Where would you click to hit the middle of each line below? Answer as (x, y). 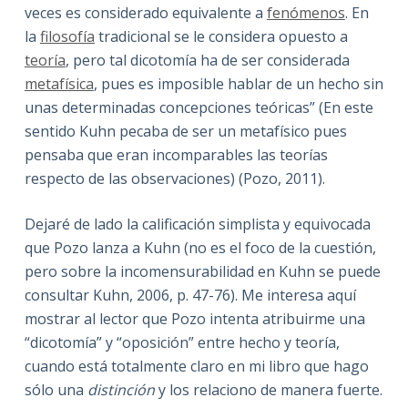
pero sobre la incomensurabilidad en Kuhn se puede (202, 271)
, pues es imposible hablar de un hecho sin (238, 83)
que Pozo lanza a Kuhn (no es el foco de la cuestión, (200, 247)
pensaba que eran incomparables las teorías (176, 154)
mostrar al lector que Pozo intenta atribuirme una (194, 318)
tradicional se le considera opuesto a (221, 36)
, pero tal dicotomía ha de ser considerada (207, 60)
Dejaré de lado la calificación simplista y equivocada (197, 224)
